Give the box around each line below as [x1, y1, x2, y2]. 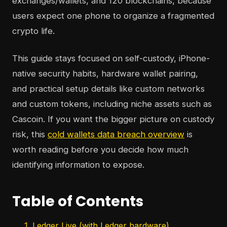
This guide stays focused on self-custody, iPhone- [12, 53, 210, 64]
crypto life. [12, 26, 55, 36]
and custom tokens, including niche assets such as [12, 99, 212, 109]
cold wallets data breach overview [48, 129, 184, 140]
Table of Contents [12, 192, 143, 212]
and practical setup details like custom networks [12, 84, 205, 94]
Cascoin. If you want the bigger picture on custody [12, 114, 214, 125]
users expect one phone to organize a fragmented [12, 11, 214, 21]
